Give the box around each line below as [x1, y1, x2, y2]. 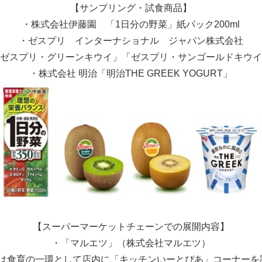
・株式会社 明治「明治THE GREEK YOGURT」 [29, 68, 233, 79]
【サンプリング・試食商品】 [70, 3, 192, 13]
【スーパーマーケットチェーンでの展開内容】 [32, 222, 229, 232]
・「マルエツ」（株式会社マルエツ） [51, 238, 211, 249]
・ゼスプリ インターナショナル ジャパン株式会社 [18, 36, 243, 46]
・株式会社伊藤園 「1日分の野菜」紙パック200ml [22, 19, 240, 30]
